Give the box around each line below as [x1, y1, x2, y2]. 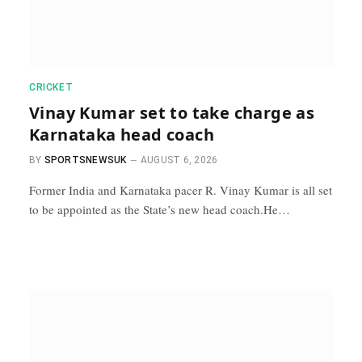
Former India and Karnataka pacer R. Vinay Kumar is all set [29, 182, 332, 198]
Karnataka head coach [29, 124, 214, 145]
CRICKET [29, 82, 74, 93]
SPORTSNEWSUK [44, 154, 127, 166]
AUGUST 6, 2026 [140, 154, 218, 166]
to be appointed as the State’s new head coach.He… [29, 201, 290, 217]
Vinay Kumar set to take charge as [29, 102, 315, 124]
